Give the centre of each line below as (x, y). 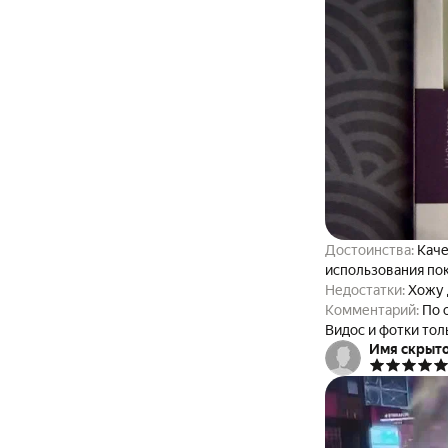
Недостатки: (366, 290)
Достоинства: (370, 250)
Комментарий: (373, 310)
